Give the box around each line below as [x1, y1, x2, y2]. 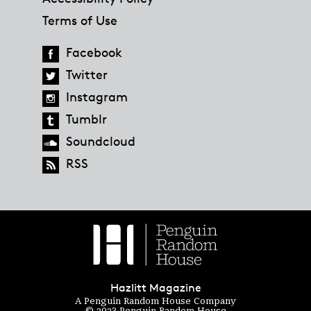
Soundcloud [65, 133, 135, 149]
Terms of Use [42, 12, 117, 28]
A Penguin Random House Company [75, 296, 236, 306]
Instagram [65, 88, 128, 104]
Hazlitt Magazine [110, 280, 201, 294]
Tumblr [65, 110, 107, 126]
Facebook [65, 44, 122, 60]
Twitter [65, 66, 108, 82]
